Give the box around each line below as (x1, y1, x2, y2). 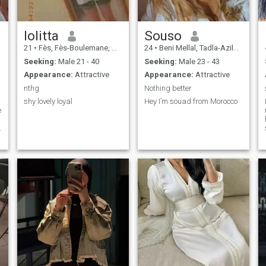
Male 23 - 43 (176, 56, 220, 66)
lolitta (23, 28, 59, 44)
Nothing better (144, 83, 192, 93)
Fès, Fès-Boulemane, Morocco (36, 43, 112, 53)
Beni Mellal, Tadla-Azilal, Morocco (157, 43, 233, 53)
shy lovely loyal (23, 97, 72, 106)
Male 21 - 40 (56, 56, 99, 66)
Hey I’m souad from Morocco (144, 97, 237, 106)
